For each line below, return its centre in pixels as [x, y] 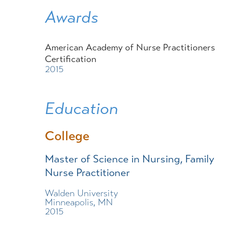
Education [81, 108]
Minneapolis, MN [79, 202]
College [67, 136]
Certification [70, 59]
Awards [71, 17]
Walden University [81, 193]
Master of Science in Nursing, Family [129, 159]
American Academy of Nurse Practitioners [130, 47]
